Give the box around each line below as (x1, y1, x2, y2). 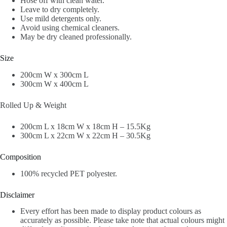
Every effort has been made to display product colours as (20, 207, 201, 216)
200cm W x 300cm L (20, 70, 89, 79)
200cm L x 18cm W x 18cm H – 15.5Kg (20, 122, 150, 131)
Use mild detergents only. (20, 14, 101, 23)
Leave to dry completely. (20, 5, 99, 14)
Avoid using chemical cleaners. (20, 23, 120, 32)
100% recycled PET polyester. (20, 169, 117, 178)
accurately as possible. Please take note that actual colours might (20, 216, 224, 225)
